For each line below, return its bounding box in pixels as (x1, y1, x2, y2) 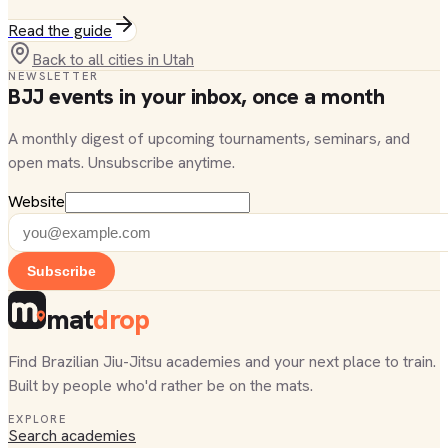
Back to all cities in (32, 49, 163, 70)
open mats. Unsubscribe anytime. (8, 152, 235, 173)
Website (8, 191, 65, 212)
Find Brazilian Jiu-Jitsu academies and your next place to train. (8, 351, 436, 372)
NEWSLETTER (8, 69, 99, 83)
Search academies (8, 425, 136, 446)
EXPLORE (8, 412, 67, 426)
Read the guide (8, 20, 112, 41)
